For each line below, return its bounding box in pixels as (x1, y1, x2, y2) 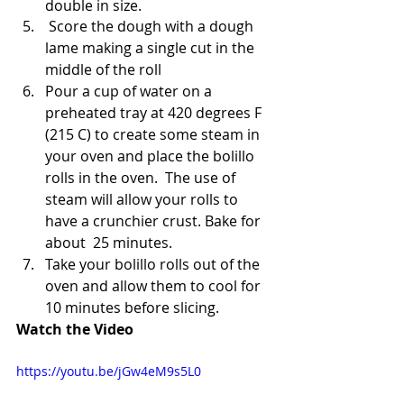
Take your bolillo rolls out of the (45, 253, 263, 274)
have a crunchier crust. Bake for (45, 210, 264, 231)
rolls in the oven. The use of (45, 167, 239, 188)
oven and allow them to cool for (45, 275, 264, 296)
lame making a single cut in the (45, 37, 258, 58)
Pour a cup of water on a (45, 80, 216, 101)
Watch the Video (16, 318, 133, 339)
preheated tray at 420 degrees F (45, 102, 265, 123)
